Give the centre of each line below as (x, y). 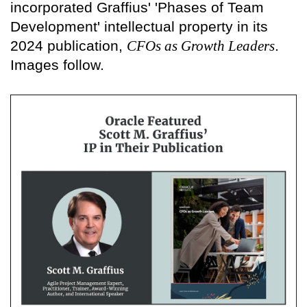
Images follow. (57, 64)
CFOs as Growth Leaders (201, 46)
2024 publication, (69, 45)
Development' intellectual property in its (139, 26)
